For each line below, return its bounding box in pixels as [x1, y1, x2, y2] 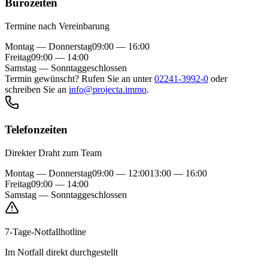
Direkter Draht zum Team [5, 147, 102, 158]
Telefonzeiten [5, 123, 68, 136]
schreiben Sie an [5, 84, 66, 95]
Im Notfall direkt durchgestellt [5, 246, 118, 257]
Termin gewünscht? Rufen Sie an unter [5, 74, 152, 84]
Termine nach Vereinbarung [5, 21, 109, 32]
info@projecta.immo [69, 84, 147, 95]
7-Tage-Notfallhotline [5, 226, 86, 237]
